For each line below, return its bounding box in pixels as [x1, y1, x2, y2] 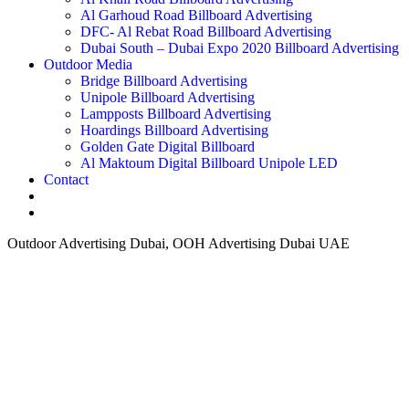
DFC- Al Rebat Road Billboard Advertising [80, 24, 331, 39]
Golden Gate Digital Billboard [80, 139, 255, 154]
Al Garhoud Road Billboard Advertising [80, 7, 312, 23]
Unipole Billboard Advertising [80, 89, 255, 105]
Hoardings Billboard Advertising [80, 122, 268, 138]
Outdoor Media [44, 57, 132, 72]
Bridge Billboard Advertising [80, 73, 247, 89]
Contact [44, 172, 89, 187]
